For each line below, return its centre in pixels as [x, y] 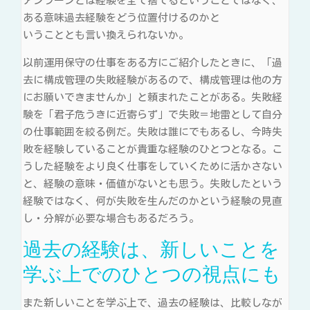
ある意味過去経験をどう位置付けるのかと [121, 18]
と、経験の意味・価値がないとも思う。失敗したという [153, 184]
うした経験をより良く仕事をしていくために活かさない [153, 167]
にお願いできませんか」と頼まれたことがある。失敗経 [153, 98]
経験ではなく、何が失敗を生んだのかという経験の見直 [153, 201]
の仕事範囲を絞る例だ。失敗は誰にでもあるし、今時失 [153, 132]
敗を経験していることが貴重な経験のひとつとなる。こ [153, 149]
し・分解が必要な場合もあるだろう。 [111, 219]
